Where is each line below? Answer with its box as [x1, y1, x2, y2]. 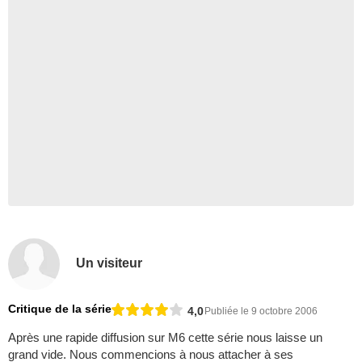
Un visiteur [76, 255, 143, 270]
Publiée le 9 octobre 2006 [204, 305, 318, 317]
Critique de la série [8, 302, 112, 316]
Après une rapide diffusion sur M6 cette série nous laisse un [8, 330, 322, 345]
